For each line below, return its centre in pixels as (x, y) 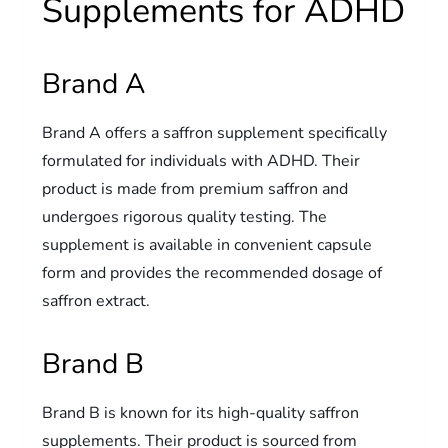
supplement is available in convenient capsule (207, 244)
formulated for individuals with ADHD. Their (201, 160)
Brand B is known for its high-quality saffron (201, 412)
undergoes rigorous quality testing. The (185, 216)
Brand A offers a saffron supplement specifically (215, 132)
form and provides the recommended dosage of (212, 272)
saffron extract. (96, 300)
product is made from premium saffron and (195, 188)
